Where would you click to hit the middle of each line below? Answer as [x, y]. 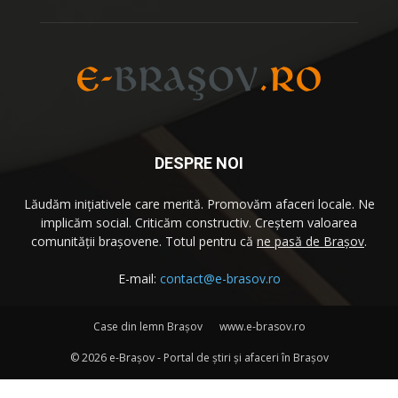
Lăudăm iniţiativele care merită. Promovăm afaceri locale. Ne [199, 203]
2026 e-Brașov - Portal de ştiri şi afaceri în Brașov [205, 357]
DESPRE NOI [199, 163]
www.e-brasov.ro [262, 326]
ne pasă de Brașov [310, 241]
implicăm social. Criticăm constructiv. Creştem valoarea [199, 222]
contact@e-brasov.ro [220, 278]
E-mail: [139, 278]
